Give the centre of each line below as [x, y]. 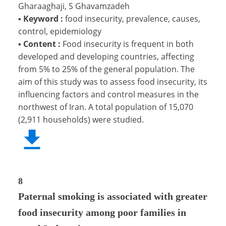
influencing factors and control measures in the [108, 94]
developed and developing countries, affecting [106, 56]
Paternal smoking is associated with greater [113, 196]
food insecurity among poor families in [102, 212]
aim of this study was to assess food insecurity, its [113, 81]
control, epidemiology [60, 31]
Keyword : [43, 18]
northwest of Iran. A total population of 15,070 [106, 107]
